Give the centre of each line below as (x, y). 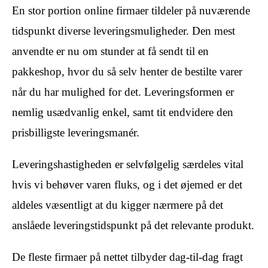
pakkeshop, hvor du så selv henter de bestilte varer (127, 72)
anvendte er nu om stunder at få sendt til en (110, 51)
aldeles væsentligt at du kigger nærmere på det (118, 205)
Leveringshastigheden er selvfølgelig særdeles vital (128, 165)
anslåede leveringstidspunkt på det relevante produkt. (133, 226)
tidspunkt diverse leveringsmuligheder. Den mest (124, 31)
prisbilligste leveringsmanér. (76, 133)
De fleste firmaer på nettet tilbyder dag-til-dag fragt (127, 257)
